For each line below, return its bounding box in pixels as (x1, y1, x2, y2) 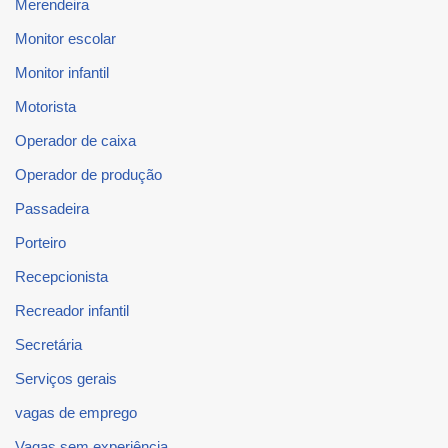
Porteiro (15, 233, 66, 251)
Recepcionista (15, 267, 108, 285)
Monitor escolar (15, 29, 116, 47)
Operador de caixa (15, 131, 136, 149)
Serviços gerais (15, 369, 117, 387)
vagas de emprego (15, 403, 137, 421)
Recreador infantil (15, 301, 129, 319)
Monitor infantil (15, 63, 109, 81)
